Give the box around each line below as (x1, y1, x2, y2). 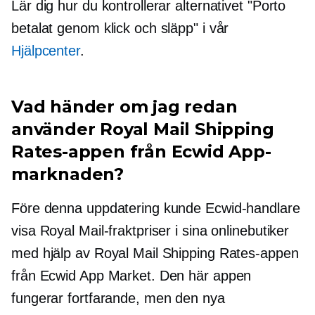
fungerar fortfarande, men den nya (11, 290, 225, 307)
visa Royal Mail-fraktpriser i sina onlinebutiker (11, 223, 290, 239)
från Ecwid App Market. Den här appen (11, 268, 252, 284)
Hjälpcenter (11, 43, 80, 59)
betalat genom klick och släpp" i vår (11, 20, 229, 37)
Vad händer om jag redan (11, 96, 238, 117)
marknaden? (11, 164, 124, 185)
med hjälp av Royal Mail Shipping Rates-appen (11, 245, 299, 262)
